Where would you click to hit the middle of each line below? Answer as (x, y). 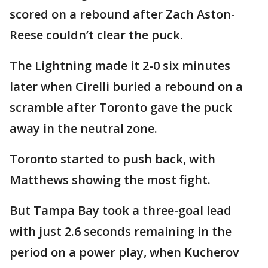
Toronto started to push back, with (112, 159)
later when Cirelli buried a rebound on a (126, 87)
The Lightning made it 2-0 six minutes (120, 66)
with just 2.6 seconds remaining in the (121, 232)
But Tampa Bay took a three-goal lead (121, 211)
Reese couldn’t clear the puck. (96, 35)
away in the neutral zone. (83, 129)
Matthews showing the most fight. (110, 180)
